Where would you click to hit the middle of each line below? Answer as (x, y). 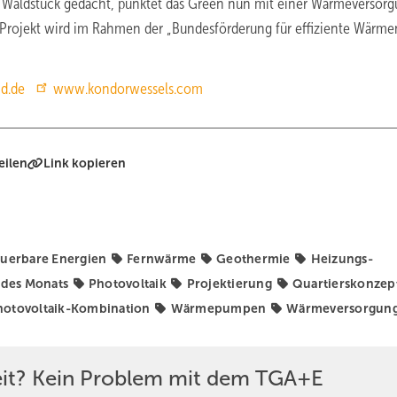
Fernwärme (162, 259)
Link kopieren (85, 163)
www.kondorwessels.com (128, 89)
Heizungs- (342, 259)
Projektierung (229, 284)
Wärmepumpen (218, 308)
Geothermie (253, 259)
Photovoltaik (127, 284)
